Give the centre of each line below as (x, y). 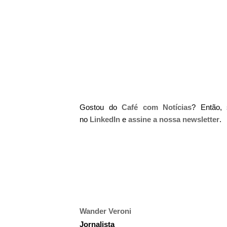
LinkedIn (105, 119)
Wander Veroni (105, 211)
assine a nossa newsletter (174, 119)
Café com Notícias (157, 107)
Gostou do (101, 107)
